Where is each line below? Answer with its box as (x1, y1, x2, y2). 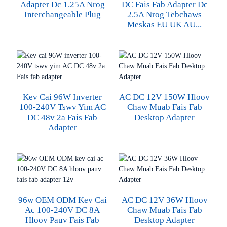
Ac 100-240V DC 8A (25, 205, 100, 215)
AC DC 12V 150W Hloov (119, 92, 210, 102)
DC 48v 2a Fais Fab (27, 112, 98, 122)
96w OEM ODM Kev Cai (18, 195, 107, 205)
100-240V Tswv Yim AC (19, 102, 106, 112)
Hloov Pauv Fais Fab (25, 215, 100, 225)
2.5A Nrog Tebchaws (127, 10, 202, 19)
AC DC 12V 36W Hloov (121, 195, 208, 205)
